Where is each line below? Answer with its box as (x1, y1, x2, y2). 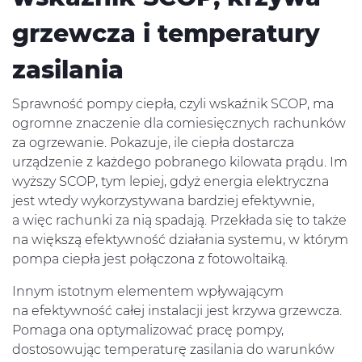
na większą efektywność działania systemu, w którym (12, 232, 348, 248)
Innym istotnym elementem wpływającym (12, 284, 284, 300)
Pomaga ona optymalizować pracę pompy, (12, 322, 284, 339)
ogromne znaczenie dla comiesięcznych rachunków (12, 116, 346, 132)
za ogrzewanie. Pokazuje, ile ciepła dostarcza (12, 135, 294, 151)
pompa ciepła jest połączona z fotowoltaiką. (12, 251, 288, 267)
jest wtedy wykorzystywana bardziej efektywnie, (12, 193, 314, 209)
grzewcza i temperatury (12, 19, 320, 49)
